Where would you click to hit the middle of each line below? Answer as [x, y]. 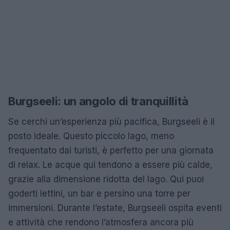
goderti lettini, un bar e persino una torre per [99, 193]
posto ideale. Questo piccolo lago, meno [91, 136]
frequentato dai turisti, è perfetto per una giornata [111, 150]
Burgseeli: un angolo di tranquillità [98, 101]
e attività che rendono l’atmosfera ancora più [101, 222]
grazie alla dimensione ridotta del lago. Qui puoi [106, 179]
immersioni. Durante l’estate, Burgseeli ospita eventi [115, 208]
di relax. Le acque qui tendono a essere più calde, [110, 165]
